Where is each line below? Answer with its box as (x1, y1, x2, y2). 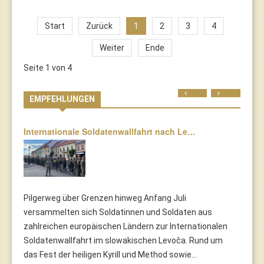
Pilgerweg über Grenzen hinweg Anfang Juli (24, 193, 186, 203)
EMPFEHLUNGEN (29, 94, 95, 104)
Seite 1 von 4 (24, 62, 72, 72)
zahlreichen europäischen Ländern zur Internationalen (24, 221, 227, 231)
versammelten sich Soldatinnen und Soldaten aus (24, 207, 212, 217)
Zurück (86, 21, 113, 31)
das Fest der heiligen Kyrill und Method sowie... (24, 249, 197, 259)
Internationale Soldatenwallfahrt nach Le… (24, 125, 196, 137)
